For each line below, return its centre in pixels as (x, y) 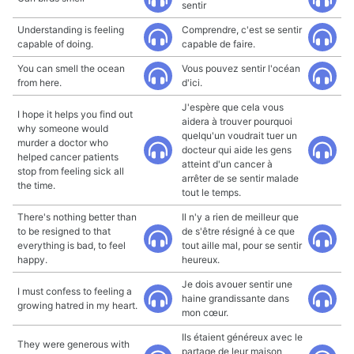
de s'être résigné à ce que (238, 231)
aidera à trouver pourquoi (237, 121)
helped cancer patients (68, 157)
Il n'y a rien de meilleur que (240, 217)
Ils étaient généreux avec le (242, 337)
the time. (36, 185)
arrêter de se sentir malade (240, 178)
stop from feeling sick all (71, 171)
